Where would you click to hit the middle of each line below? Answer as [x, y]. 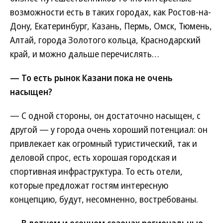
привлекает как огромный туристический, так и [104, 143]
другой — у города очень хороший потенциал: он [109, 129]
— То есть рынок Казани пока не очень [91, 78]
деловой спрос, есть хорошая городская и [93, 157]
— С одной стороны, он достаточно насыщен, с [105, 115]
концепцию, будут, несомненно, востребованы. [104, 199]
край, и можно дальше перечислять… [85, 54]
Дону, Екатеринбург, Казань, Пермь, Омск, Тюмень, [111, 26]
